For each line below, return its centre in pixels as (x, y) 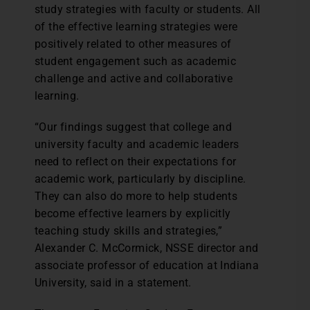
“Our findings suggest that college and (134, 127)
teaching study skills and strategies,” (129, 231)
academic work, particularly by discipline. (140, 179)
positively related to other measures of (133, 44)
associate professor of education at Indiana (147, 265)
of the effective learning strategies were (136, 27)
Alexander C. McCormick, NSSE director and (147, 248)
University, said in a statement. (113, 283)
